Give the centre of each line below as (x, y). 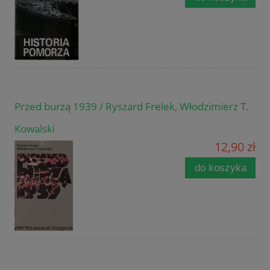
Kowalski (35, 128)
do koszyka (220, 168)
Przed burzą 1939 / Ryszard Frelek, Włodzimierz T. (132, 106)
